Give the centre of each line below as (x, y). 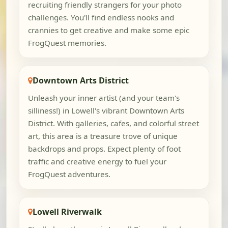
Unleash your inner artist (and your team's (104, 98)
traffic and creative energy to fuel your (97, 162)
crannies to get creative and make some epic (108, 30)
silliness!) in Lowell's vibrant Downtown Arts (106, 111)
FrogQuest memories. (67, 43)
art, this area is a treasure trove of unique (103, 136)
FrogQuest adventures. (69, 174)
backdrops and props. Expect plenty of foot (104, 149)
